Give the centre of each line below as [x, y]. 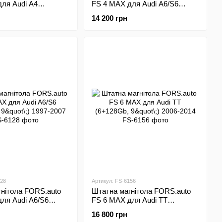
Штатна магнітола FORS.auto [141, 191]
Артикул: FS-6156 [113, 181]
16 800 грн [109, 214]
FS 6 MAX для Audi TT [129, 200]
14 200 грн [109, 18]
